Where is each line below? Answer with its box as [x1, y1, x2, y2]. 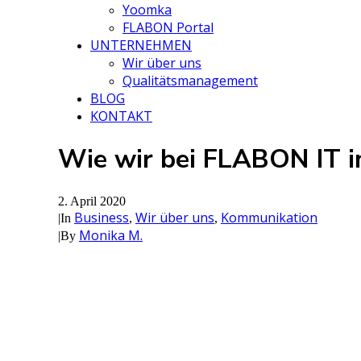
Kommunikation [221, 208, 317, 226]
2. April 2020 [58, 193, 126, 208]
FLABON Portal [122, 19, 214, 36]
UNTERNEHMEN [90, 36, 192, 54]
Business [74, 208, 129, 226]
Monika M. [79, 226, 143, 244]
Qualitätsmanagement [122, 72, 258, 89]
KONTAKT [90, 107, 152, 125]
